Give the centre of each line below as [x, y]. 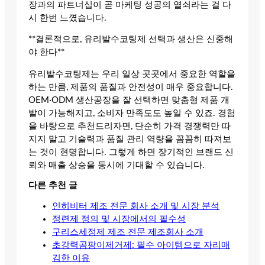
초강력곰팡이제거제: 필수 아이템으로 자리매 [141, 245]
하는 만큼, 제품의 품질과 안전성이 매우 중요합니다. [131, 87]
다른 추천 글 [53, 186]
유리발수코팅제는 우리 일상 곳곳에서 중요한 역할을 [132, 74]
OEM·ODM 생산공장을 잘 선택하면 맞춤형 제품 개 [129, 100]
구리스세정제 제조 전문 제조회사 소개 [128, 232]
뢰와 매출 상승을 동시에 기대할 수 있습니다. [117, 165]
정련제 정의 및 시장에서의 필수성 [119, 219]
